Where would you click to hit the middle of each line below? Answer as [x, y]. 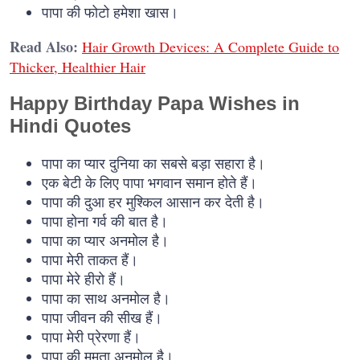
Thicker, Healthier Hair [78, 67]
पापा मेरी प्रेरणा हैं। [91, 337]
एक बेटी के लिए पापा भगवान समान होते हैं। [149, 183]
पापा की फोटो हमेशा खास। [110, 12]
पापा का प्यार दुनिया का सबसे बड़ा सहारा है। [153, 164]
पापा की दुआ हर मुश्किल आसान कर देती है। [153, 202]
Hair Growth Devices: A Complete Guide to [211, 47]
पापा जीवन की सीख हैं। [102, 318]
